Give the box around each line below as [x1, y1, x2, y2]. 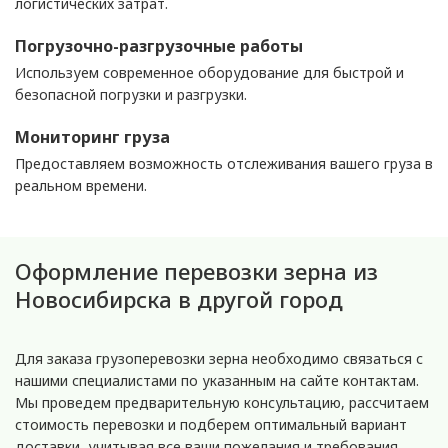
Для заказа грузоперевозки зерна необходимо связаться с [15, 349, 423, 368]
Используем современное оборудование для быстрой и [15, 63, 404, 82]
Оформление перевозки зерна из [15, 256, 378, 286]
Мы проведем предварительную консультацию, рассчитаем [15, 393, 429, 412]
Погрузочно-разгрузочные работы [15, 35, 303, 57]
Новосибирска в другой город [15, 284, 343, 314]
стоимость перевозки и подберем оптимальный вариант [15, 415, 407, 434]
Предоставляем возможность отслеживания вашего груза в [15, 154, 433, 173]
